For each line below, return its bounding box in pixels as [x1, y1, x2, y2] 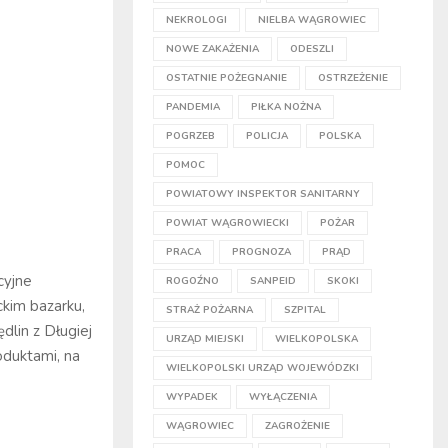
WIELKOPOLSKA [275, 332, 358, 346]
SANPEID [250, 274, 296, 288]
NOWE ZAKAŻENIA [166, 42, 259, 56]
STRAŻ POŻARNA [166, 303, 253, 317]
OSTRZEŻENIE [318, 71, 388, 85]
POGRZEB [166, 129, 215, 143]
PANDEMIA [166, 100, 220, 114]
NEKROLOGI [166, 13, 227, 27]
